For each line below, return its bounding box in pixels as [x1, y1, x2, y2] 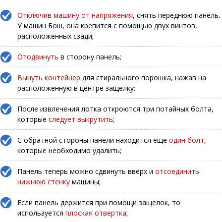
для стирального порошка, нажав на [80, 73, 206, 83]
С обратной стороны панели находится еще [17, 135, 169, 145]
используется [17, 208, 65, 218]
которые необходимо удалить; [17, 146, 121, 156]
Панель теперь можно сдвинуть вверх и [17, 166, 155, 176]
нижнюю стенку [17, 177, 70, 187]
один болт [169, 135, 204, 145]
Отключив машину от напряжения [17, 10, 133, 20]
